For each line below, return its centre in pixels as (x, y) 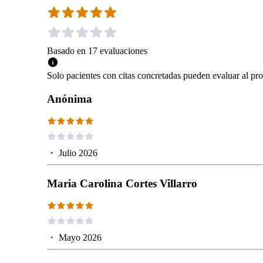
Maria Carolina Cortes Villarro (122, 183)
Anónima (70, 99)
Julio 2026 (78, 153)
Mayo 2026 (80, 237)
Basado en (66, 50)
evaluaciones (124, 50)
